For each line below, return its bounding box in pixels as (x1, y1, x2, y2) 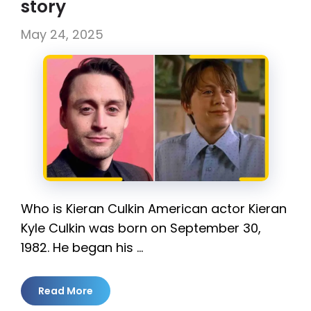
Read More (38, 284, 93, 299)
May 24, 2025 (21, 25, 103, 43)
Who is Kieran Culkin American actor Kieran (21, 200, 287, 218)
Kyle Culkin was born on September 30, (21, 219, 261, 237)
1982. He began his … (21, 239, 143, 257)
